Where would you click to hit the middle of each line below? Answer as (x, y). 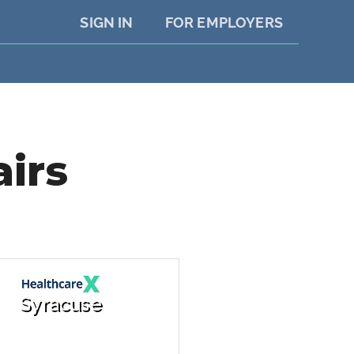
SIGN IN (107, 23)
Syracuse (61, 304)
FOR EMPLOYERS (224, 23)
